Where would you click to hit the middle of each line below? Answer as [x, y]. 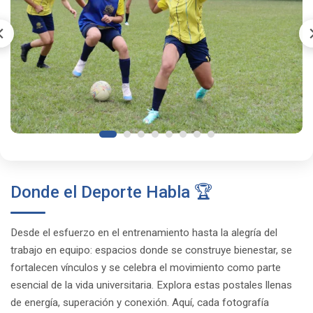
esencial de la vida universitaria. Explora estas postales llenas [151, 285]
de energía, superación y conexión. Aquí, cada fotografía [140, 302]
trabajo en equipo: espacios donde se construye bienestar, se [151, 250]
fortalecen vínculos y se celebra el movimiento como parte [146, 267]
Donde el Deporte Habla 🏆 [112, 192]
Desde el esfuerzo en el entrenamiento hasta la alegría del [144, 232]
